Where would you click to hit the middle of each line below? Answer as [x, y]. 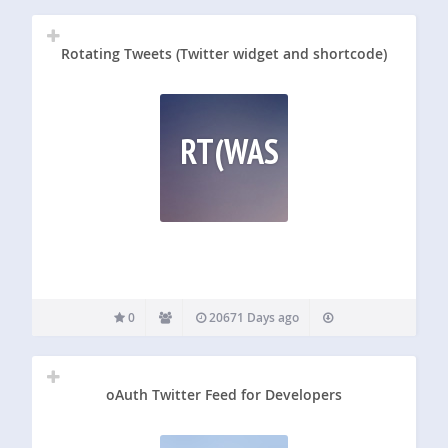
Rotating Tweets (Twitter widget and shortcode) [223, 54]
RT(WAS [229, 151]
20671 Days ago [253, 318]
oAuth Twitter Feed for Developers [223, 394]
